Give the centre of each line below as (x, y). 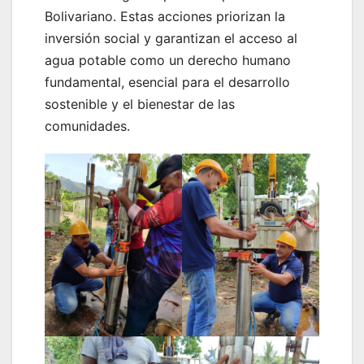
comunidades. (87, 126)
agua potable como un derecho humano (168, 60)
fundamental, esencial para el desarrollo (167, 82)
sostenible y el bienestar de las (140, 104)
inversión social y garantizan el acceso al (171, 38)
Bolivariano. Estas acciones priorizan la (165, 16)
